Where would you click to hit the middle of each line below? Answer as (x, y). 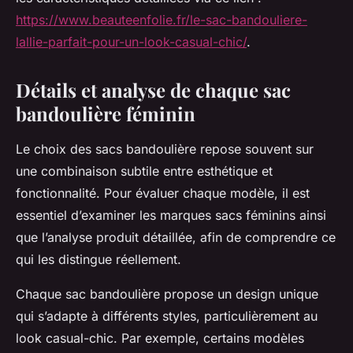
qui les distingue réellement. (98, 260)
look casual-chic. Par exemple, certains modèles (160, 338)
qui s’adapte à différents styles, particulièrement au (167, 316)
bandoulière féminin (106, 114)
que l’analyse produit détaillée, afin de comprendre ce (176, 238)
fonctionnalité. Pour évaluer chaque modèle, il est (163, 193)
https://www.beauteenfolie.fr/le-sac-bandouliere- (162, 20)
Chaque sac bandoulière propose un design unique (167, 294)
